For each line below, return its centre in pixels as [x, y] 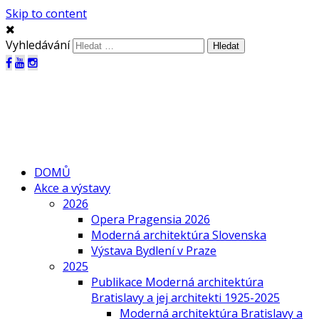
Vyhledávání [38, 45]
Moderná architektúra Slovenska [179, 235]
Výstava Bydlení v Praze [154, 250]
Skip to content [46, 14]
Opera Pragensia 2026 [151, 219]
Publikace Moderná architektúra [177, 282]
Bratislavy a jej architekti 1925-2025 [185, 297]
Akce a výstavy [72, 188]
